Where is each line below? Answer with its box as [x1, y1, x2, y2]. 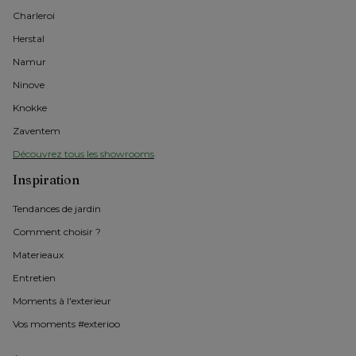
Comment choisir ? [13, 226, 101, 238]
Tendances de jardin [13, 203, 101, 215]
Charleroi [13, 10, 55, 22]
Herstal [13, 33, 44, 45]
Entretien [13, 272, 56, 284]
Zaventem [13, 125, 60, 137]
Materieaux [13, 249, 64, 261]
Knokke [13, 102, 47, 114]
